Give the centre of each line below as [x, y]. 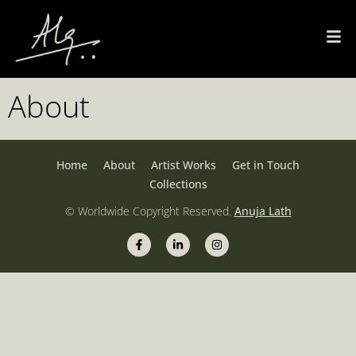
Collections [178, 184]
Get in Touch [266, 165]
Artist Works [184, 165]
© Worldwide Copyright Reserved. [149, 211]
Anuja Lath [263, 211]
